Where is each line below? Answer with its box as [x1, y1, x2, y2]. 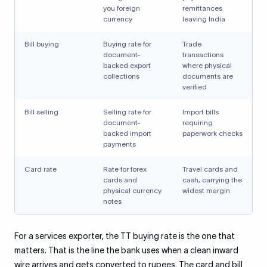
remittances [182, 4, 222, 12]
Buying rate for [103, 40, 151, 48]
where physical [182, 61, 232, 69]
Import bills [182, 108, 219, 116]
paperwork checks [182, 129, 243, 137]
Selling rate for [103, 108, 151, 116]
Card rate [24, 165, 57, 173]
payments [103, 140, 136, 148]
